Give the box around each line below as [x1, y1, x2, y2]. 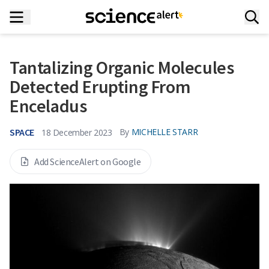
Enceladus [10, 94, 87, 117]
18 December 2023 [41, 126, 112, 138]
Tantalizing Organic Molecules [10, 56, 234, 79]
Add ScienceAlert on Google [34, 156, 141, 168]
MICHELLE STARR [131, 126, 198, 138]
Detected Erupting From [10, 75, 191, 98]
